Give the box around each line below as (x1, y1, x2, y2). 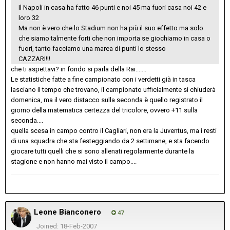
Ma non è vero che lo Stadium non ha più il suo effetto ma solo (18, 24, 203, 32)
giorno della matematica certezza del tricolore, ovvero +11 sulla (11, 106, 198, 114)
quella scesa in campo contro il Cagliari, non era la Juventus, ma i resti (11, 127, 217, 135)
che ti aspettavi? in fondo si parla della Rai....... (11, 65, 146, 73)
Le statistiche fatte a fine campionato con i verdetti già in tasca (11, 75, 196, 84)
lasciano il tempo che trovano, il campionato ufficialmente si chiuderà (11, 86, 216, 94)
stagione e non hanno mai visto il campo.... (11, 158, 137, 166)
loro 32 (18, 14, 39, 22)
